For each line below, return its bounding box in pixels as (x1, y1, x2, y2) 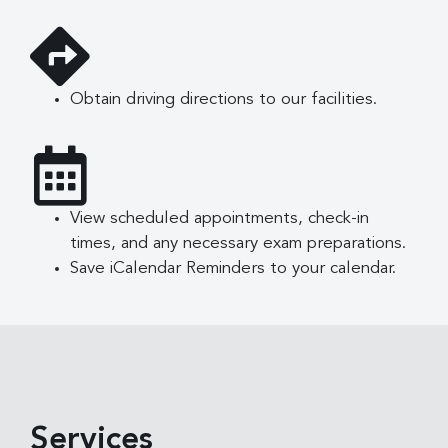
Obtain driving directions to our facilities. (70, 90, 377, 108)
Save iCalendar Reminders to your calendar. (70, 260, 396, 278)
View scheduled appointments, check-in (70, 210, 369, 228)
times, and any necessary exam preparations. (70, 235, 406, 253)
